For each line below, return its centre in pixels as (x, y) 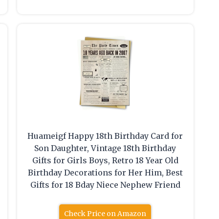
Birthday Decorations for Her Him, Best (105, 173)
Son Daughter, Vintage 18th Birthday (105, 148)
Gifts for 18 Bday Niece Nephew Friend (105, 185)
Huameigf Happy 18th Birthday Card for (105, 136)
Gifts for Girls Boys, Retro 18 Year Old (105, 161)
